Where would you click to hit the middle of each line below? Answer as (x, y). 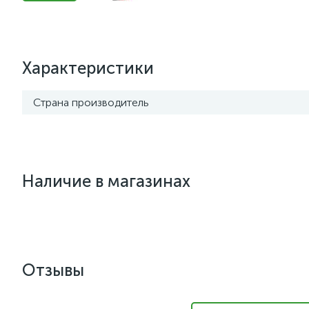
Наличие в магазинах (106, 181)
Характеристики (88, 68)
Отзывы (53, 270)
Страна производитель (91, 102)
